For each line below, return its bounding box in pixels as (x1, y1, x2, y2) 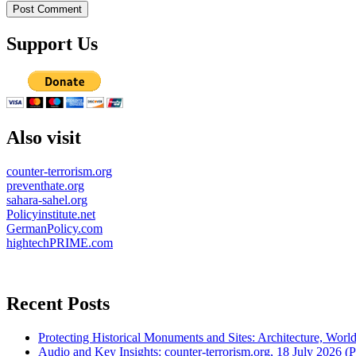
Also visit (6, 126, 81, 148)
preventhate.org (6, 178, 84, 192)
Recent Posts (6, 292, 110, 314)
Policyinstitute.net (6, 207, 95, 221)
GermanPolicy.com (6, 221, 103, 235)
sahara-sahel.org (6, 192, 87, 207)
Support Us (6, 33, 98, 55)
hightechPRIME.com (6, 235, 113, 250)
